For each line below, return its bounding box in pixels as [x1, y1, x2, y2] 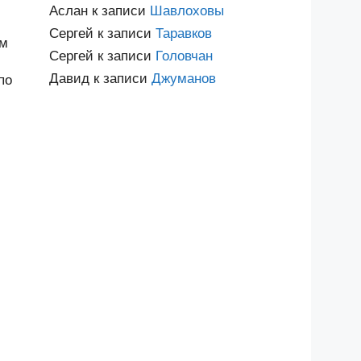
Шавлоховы [150, 2, 224, 19]
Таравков [156, 25, 212, 41]
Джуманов [151, 70, 216, 86]
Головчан [156, 48, 213, 64]
